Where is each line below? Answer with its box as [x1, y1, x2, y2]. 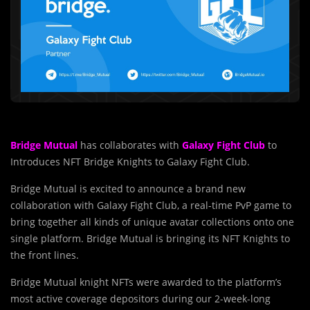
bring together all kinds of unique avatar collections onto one [10, 215, 294, 228]
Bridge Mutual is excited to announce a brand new [10, 182, 246, 195]
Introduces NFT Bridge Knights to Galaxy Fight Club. [10, 155, 250, 168]
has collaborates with [77, 138, 182, 152]
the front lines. [10, 248, 79, 262]
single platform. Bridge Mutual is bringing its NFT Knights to [10, 232, 290, 245]
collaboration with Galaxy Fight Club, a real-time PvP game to [10, 199, 291, 212]
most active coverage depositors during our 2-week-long [10, 292, 271, 305]
